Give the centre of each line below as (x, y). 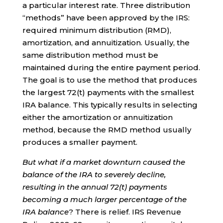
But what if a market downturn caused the (104, 162)
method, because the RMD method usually (107, 129)
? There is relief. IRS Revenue (125, 212)
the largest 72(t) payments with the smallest (108, 92)
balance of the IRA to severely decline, (94, 174)
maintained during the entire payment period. (111, 67)
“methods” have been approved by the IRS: (106, 17)
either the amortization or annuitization (97, 117)
